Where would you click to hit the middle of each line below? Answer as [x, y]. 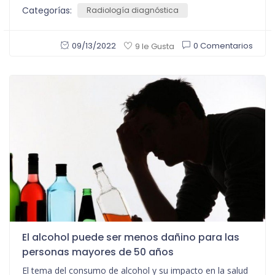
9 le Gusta [155, 46]
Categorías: [48, 10]
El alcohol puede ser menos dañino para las [131, 238]
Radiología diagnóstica [133, 10]
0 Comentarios [223, 46]
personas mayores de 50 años [98, 252]
